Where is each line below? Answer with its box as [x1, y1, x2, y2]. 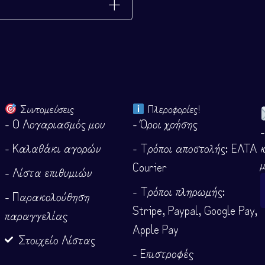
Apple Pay [132, 220, 179, 238]
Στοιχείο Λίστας [18, 231, 95, 248]
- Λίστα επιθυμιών [5, 163, 92, 181]
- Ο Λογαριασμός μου [5, 115, 105, 132]
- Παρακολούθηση [5, 188, 90, 205]
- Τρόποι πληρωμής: [132, 182, 225, 200]
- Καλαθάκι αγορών [5, 139, 101, 157]
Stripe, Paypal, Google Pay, [132, 201, 257, 219]
